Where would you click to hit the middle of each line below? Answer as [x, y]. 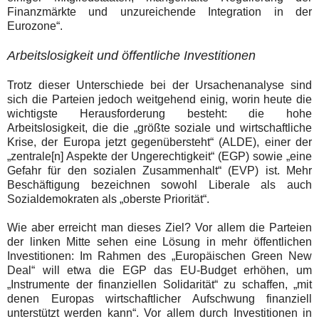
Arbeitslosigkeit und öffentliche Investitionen [131, 55]
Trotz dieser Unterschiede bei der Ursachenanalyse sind [159, 85]
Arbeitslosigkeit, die [60, 127]
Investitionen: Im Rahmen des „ [91, 256]
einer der [288, 142]
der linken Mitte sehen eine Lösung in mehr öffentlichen [159, 241]
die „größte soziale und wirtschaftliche [213, 127]
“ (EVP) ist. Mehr [265, 170]
